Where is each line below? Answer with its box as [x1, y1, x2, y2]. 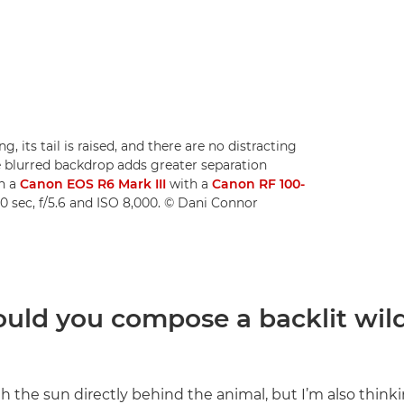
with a [166, 175, 212, 192]
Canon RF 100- [212, 175, 305, 192]
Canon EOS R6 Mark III [20, 175, 166, 192]
